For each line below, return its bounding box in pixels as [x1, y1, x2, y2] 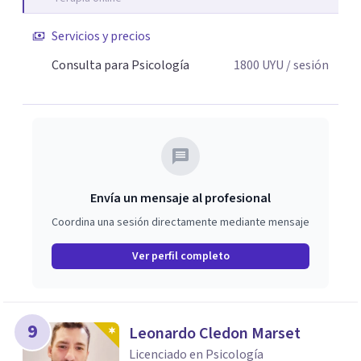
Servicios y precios [52, 27, 151, 45]
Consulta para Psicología [52, 56, 189, 74]
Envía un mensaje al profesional [90, 189, 271, 207]
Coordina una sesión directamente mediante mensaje [52, 214, 309, 230]
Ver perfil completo [131, 248, 230, 264]
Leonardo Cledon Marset [129, 322, 301, 345]
